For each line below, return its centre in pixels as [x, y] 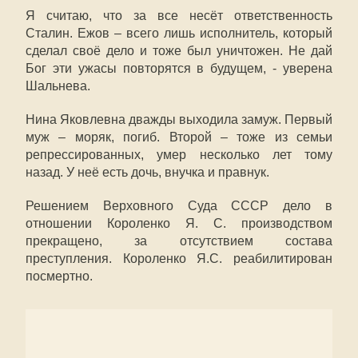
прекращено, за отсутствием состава [179, 241]
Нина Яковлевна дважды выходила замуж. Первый [179, 119]
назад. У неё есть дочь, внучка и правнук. [147, 172]
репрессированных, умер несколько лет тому [179, 155]
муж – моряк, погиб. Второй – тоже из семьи [179, 137]
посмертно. [59, 276]
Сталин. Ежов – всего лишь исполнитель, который [179, 33]
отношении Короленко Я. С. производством [179, 223]
